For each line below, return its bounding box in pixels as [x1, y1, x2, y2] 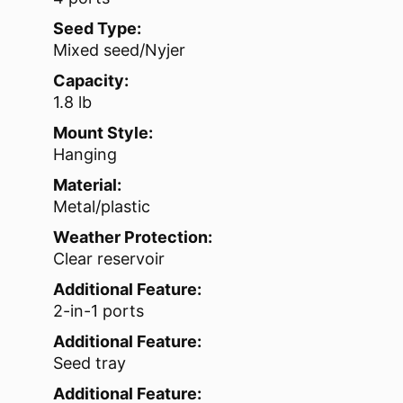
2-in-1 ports [53, 301, 144, 321]
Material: [53, 175, 121, 195]
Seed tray [53, 354, 126, 373]
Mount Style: [53, 123, 153, 143]
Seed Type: [53, 19, 141, 39]
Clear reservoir [53, 249, 165, 269]
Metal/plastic [53, 197, 150, 217]
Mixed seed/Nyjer [53, 40, 185, 60]
